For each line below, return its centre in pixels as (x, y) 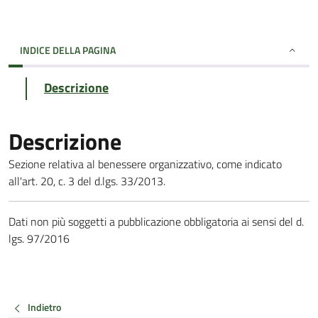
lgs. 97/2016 (39, 238)
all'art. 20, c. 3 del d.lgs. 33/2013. (87, 181)
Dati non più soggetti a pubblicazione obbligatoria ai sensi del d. (156, 221)
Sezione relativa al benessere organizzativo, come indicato (145, 164)
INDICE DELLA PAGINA (68, 50)
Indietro (44, 307)
